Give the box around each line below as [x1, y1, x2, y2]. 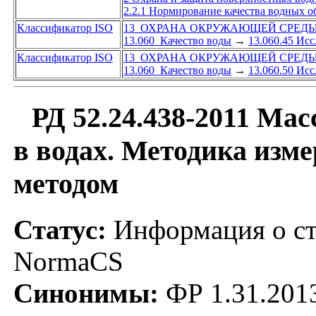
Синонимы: [13, 277, 159, 308]
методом [13, 168, 119, 200]
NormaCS [13, 245, 123, 276]
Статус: [13, 214, 107, 245]
